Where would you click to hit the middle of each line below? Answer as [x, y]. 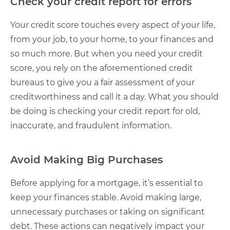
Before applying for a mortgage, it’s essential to [107, 183]
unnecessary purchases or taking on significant [108, 212]
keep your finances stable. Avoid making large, [106, 197]
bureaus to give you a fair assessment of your [102, 82]
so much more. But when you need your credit [107, 54]
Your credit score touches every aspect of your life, [113, 25]
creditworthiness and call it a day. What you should [114, 97]
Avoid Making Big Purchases [87, 160]
